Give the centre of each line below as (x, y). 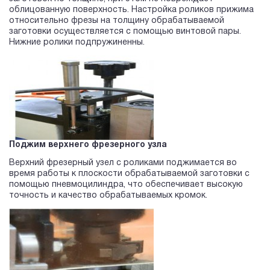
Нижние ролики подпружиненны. (77, 43)
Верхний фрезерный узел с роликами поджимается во (123, 163)
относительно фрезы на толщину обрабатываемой (117, 21)
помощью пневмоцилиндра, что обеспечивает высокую (126, 185)
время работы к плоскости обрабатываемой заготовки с (129, 174)
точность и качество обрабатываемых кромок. (108, 196)
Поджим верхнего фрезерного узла (88, 145)
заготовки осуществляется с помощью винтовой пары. (125, 32)
